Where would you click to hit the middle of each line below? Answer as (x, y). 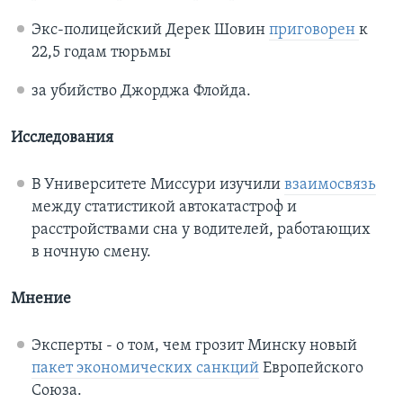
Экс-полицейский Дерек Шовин (150, 31)
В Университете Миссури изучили (157, 185)
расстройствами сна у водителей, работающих (201, 230)
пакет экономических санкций (145, 369)
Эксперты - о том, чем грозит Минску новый (194, 346)
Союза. (56, 391)
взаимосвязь (330, 185)
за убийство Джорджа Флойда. (141, 92)
